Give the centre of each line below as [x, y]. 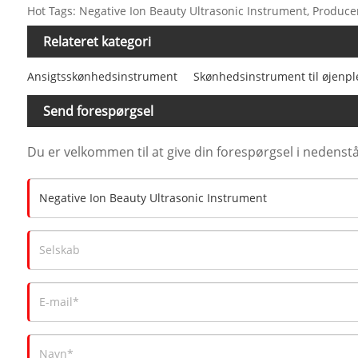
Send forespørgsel [98, 111]
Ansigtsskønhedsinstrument [102, 77]
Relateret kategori [97, 42]
